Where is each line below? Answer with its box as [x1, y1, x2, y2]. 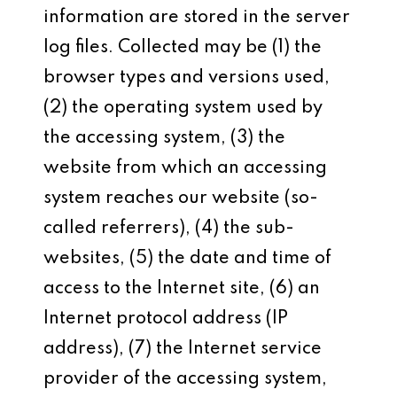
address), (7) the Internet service [43, 340, 323, 358]
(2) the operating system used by [43, 99, 323, 117]
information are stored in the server [43, 9, 351, 27]
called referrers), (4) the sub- [43, 220, 295, 237]
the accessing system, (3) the [43, 129, 286, 147]
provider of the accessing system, [43, 370, 328, 388]
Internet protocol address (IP [43, 310, 289, 328]
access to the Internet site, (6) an [43, 280, 321, 298]
